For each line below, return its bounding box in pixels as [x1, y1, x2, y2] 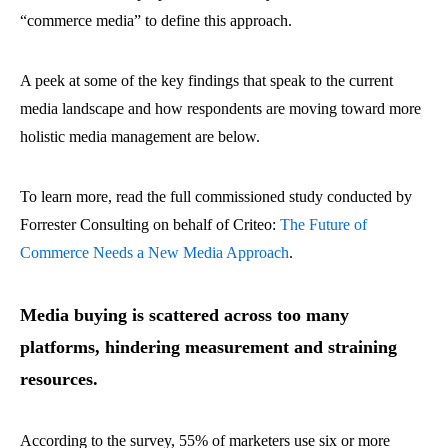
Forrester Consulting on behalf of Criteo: [20, 216, 280, 233]
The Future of [280, 216, 367, 233]
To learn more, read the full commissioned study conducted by [20, 188, 412, 205]
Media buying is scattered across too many [20, 305, 349, 325]
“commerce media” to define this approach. [20, 12, 292, 29]
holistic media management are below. [20, 128, 260, 145]
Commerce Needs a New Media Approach [20, 244, 289, 261]
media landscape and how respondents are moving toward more [20, 100, 421, 117]
